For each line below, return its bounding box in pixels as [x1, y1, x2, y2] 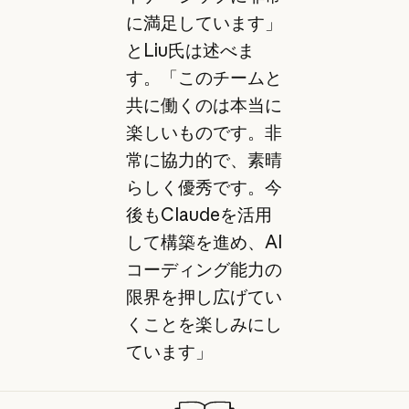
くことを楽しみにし [125, 313, 282, 335]
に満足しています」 [125, 12, 282, 34]
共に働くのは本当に [125, 94, 282, 116]
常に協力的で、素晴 [125, 149, 282, 171]
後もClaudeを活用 [125, 204, 272, 225]
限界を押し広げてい [125, 286, 282, 308]
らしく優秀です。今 [125, 176, 282, 198]
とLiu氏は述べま [125, 39, 255, 61]
